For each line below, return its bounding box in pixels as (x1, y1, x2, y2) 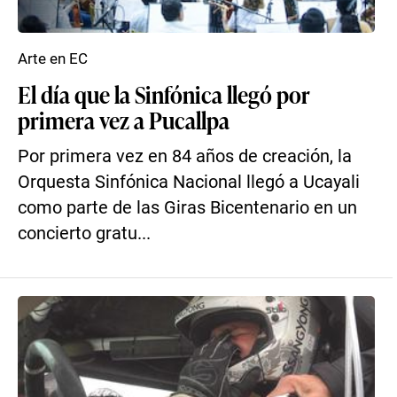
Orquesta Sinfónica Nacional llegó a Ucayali (18, 172, 360, 192)
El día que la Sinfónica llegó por (18, 78, 310, 110)
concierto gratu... (18, 223, 151, 244)
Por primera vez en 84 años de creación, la (18, 146, 352, 167)
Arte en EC (18, 50, 88, 67)
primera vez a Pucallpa (18, 104, 230, 136)
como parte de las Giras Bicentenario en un (18, 198, 357, 218)
